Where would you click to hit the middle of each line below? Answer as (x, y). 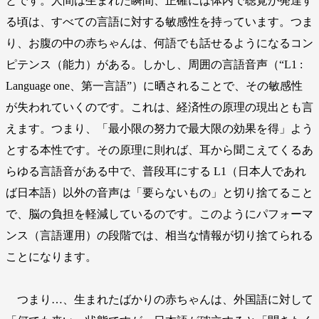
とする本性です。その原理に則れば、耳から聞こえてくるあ (159, 150)
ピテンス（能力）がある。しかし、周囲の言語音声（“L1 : (154, 65)
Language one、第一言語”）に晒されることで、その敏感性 (154, 86)
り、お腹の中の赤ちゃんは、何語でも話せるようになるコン (159, 43)
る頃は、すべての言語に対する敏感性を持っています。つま (159, 22)
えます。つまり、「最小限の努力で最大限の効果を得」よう (159, 129)
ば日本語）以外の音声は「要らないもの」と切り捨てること (159, 193)
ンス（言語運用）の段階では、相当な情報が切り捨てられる (159, 236)
